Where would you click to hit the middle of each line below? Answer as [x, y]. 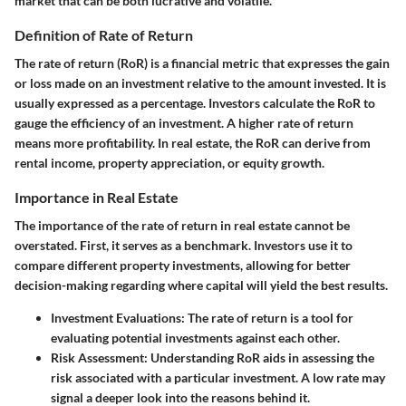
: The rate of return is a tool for [267, 318]
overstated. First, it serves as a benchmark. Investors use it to [184, 246]
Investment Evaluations [116, 318]
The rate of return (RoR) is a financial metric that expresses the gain [202, 63]
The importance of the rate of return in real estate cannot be [182, 226]
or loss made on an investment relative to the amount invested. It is [200, 83]
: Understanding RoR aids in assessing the [259, 358]
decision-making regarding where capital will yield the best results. [201, 285]
